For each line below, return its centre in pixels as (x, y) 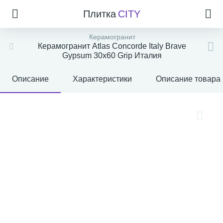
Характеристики (102, 79)
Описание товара (188, 79)
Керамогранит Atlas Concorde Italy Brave (112, 46)
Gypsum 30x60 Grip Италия (112, 56)
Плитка (99, 14)
